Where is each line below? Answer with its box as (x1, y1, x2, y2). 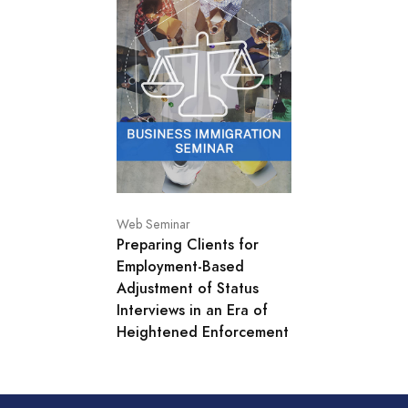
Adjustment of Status (117, 277, 259, 299)
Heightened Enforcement (117, 321, 289, 342)
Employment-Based (117, 255, 244, 277)
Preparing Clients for (117, 233, 259, 255)
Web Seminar (117, 215, 190, 233)
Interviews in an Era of (117, 299, 268, 321)
